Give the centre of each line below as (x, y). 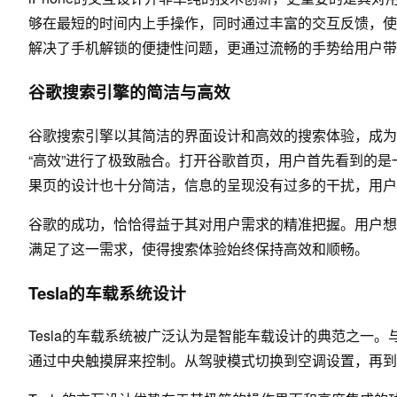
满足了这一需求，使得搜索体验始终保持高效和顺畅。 (198, 248)
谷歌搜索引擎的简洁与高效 (129, 92)
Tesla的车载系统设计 (107, 292)
